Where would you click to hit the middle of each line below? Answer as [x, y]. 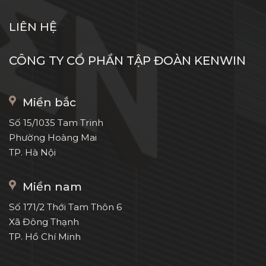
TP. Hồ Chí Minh [45, 237]
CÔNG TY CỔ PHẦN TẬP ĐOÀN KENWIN [127, 60]
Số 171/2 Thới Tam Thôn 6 [65, 207]
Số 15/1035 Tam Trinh [56, 122]
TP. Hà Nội [32, 152]
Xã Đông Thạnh [44, 222]
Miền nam [52, 187]
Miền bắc [49, 102]
